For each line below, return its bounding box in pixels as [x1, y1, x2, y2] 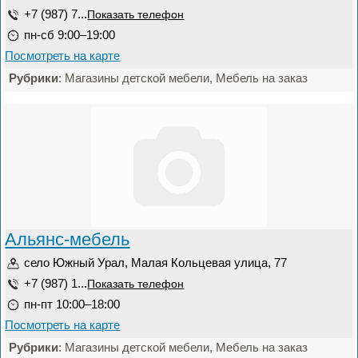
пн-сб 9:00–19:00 [24, 28, 116, 42]
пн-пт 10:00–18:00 [24, 297, 121, 311]
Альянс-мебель [5, 229, 130, 249]
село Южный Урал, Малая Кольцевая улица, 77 [24, 256, 288, 269]
